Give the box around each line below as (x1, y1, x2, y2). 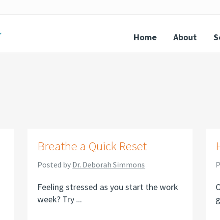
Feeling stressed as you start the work (37, 181, 179, 192)
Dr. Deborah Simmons (72, 160, 145, 169)
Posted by (37, 160, 73, 169)
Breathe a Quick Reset (37, 138, 147, 154)
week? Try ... (37, 193, 82, 205)
